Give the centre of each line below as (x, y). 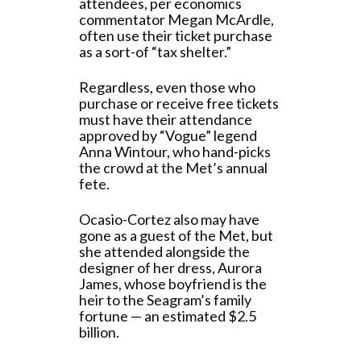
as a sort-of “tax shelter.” (155, 52)
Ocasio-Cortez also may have (169, 219)
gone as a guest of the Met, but (176, 235)
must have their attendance (166, 119)
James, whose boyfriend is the (173, 284)
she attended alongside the (164, 251)
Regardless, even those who (167, 87)
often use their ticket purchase (176, 35)
